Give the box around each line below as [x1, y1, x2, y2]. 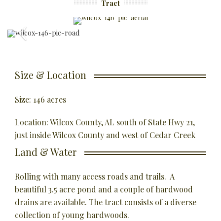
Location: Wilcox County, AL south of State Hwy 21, [15, 116, 195, 127]
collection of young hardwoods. [15, 209, 129, 220]
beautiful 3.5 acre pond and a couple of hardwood [15, 184, 193, 194]
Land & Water [15, 145, 76, 159]
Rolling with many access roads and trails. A [15, 171, 175, 182]
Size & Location [15, 68, 86, 82]
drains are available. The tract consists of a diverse [15, 196, 196, 207]
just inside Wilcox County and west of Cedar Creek [15, 129, 195, 140]
